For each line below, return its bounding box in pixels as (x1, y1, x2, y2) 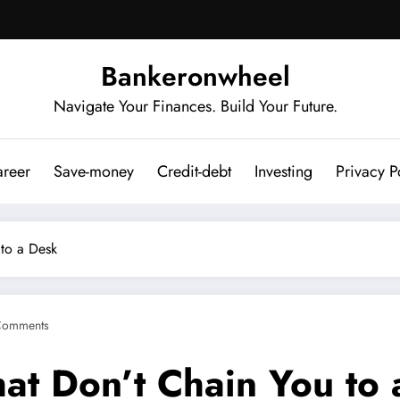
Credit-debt (156, 159, 231, 183)
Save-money (53, 159, 134, 183)
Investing (254, 159, 312, 183)
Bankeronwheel (101, 56, 290, 96)
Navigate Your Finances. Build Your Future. (54, 94, 337, 118)
